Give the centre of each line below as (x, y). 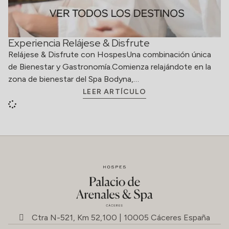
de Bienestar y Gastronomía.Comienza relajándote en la (110, 67)
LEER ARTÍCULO (114, 92)
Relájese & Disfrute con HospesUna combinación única (110, 54)
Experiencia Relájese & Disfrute (79, 43)
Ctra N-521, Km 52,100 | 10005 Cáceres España (121, 217)
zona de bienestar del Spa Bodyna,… (74, 79)
